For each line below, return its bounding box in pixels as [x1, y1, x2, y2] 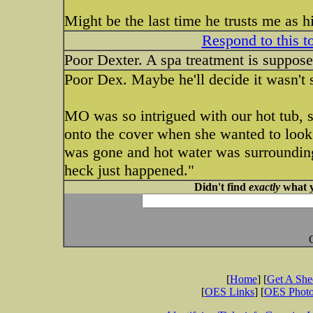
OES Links [205, 286, 254, 298]
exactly [248, 181, 280, 193]
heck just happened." [64, 161, 194, 179]
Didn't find [194, 181, 249, 193]
